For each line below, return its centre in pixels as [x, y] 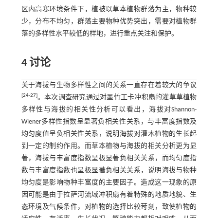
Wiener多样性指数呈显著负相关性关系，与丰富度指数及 [109, 122]
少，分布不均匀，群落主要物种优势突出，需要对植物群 [109, 22]
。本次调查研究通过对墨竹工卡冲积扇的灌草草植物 [117, 98]
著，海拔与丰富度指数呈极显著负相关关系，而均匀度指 [109, 159]
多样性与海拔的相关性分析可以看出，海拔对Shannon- [109, 110]
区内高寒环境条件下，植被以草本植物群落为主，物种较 [109, 10]
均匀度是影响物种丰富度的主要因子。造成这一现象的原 [109, 183]
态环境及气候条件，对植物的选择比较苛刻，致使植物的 [109, 207]
